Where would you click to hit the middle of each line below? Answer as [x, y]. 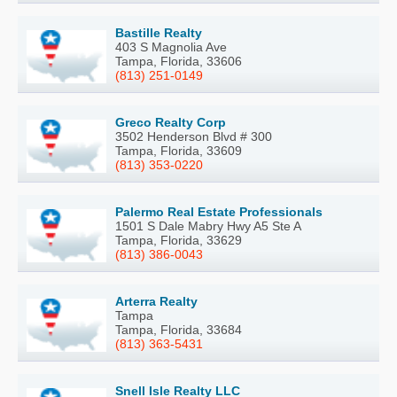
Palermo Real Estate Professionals [219, 212]
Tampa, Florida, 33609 [179, 151]
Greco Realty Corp [171, 123]
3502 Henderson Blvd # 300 [194, 137]
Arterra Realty [156, 302]
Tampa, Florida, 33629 [179, 241]
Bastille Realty [159, 33]
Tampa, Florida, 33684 [179, 330]
